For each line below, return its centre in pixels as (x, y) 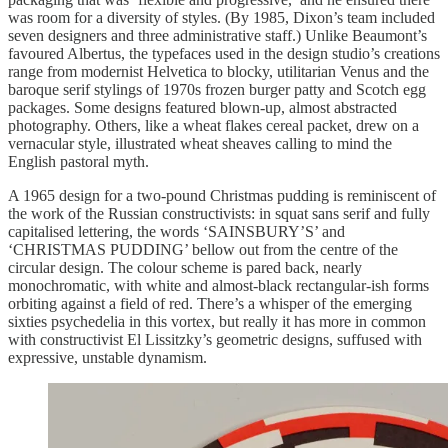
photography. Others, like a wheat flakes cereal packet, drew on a (213, 126)
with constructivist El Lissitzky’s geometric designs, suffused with (215, 340)
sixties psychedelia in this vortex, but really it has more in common (217, 322)
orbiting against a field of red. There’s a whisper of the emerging (210, 304)
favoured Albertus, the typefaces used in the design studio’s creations (224, 54)
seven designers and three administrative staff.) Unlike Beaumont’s (217, 36)
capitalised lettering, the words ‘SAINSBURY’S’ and (176, 232)
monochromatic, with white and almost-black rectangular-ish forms (218, 286)
